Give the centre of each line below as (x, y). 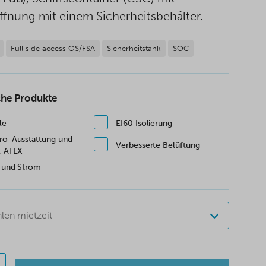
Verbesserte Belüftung (158, 145)
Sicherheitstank (134, 48)
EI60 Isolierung (144, 123)
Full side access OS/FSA (53, 48)
